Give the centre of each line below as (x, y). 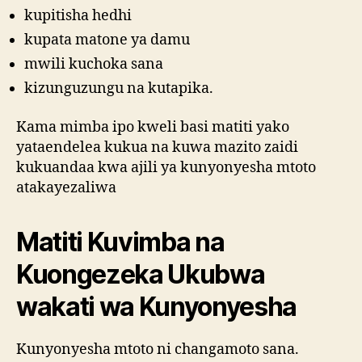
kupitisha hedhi (78, 16)
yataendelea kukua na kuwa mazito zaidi (157, 147)
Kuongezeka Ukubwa (141, 274)
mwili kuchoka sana (94, 65)
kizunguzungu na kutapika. (119, 89)
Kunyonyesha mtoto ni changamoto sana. (158, 349)
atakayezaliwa (66, 187)
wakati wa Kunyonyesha (157, 306)
